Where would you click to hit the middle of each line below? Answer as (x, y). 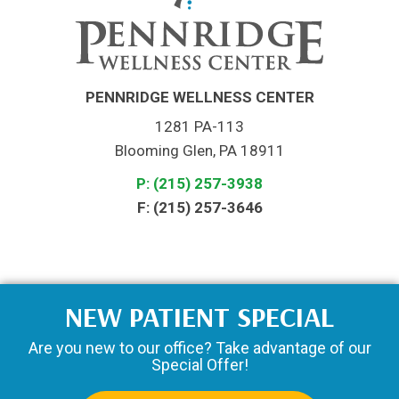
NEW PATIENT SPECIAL (199, 317)
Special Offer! (199, 365)
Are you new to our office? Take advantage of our (199, 348)
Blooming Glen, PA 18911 (199, 151)
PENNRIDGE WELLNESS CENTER (199, 98)
